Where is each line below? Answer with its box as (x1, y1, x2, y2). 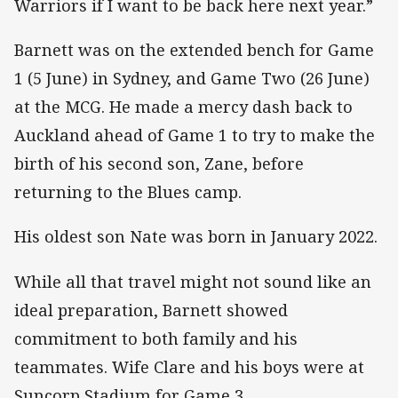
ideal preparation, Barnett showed (14, 298, 288, 321)
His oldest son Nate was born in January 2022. (14, 226, 378, 248)
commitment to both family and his (14, 327, 298, 349)
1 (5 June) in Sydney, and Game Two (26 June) (14, 68, 370, 90)
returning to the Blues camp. (14, 181, 242, 203)
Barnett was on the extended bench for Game (14, 39, 374, 61)
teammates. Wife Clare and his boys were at (14, 355, 364, 378)
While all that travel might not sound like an (14, 270, 371, 292)
